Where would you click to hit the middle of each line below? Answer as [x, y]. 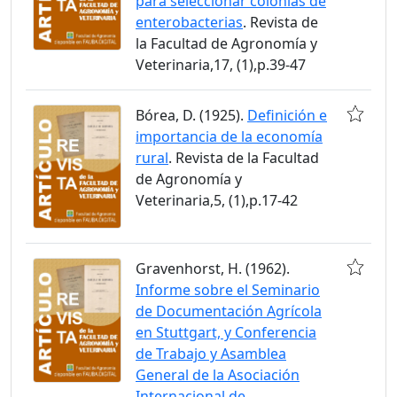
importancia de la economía [229, 136]
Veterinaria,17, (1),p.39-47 [221, 64]
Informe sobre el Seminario [228, 290]
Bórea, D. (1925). [191, 115]
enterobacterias [189, 22]
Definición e [287, 115]
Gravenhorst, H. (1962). [213, 269]
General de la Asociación [218, 375]
